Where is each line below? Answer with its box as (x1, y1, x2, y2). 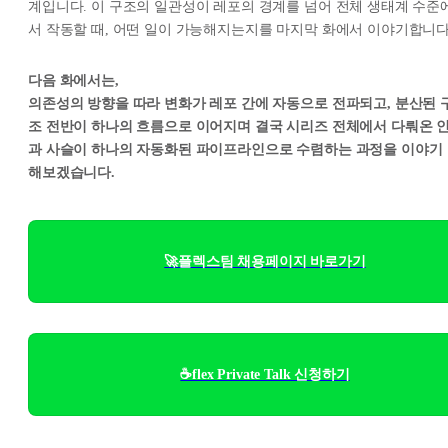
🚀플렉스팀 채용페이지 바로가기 (164, 253, 366, 269)
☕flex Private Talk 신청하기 (180, 366, 350, 382)
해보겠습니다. (28, 164, 115, 180)
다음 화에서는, (28, 72, 119, 88)
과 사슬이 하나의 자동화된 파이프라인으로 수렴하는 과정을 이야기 (28, 141, 443, 157)
